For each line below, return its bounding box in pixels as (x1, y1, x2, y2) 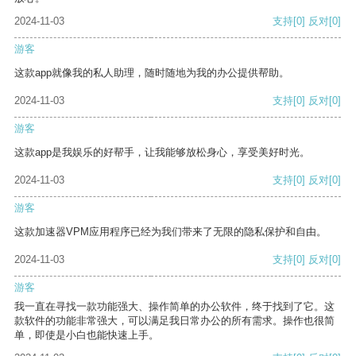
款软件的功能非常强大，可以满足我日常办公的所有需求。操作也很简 (14, 315, 335, 327)
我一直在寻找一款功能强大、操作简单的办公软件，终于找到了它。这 (14, 300, 335, 313)
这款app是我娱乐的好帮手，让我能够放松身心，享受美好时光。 (14, 146, 310, 159)
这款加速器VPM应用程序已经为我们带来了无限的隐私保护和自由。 (14, 226, 327, 238)
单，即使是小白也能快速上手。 (14, 329, 159, 342)
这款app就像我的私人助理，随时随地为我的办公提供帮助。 (14, 67, 289, 79)
